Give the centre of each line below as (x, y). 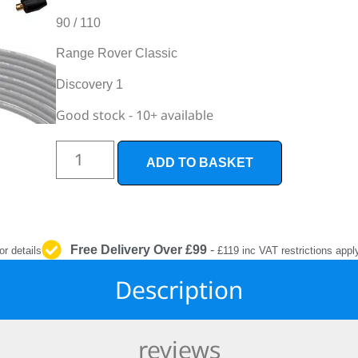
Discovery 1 (90, 84)
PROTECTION (256, 21)
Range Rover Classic (117, 54)
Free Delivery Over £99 (139, 249)
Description (179, 290)
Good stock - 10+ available (135, 115)
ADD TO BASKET (199, 163)
